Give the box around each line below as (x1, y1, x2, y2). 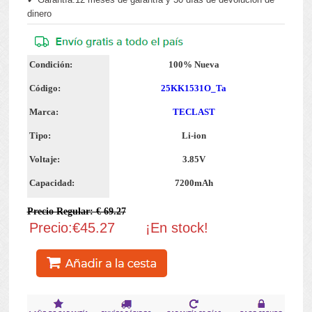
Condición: (29, 58, 73, 70)
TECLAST (172, 106, 215, 117)
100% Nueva (168, 58, 219, 70)
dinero (26, 8, 52, 19)
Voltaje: (29, 154, 61, 165)
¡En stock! (146, 220, 209, 236)
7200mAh (174, 178, 213, 189)
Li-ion (181, 130, 206, 141)
